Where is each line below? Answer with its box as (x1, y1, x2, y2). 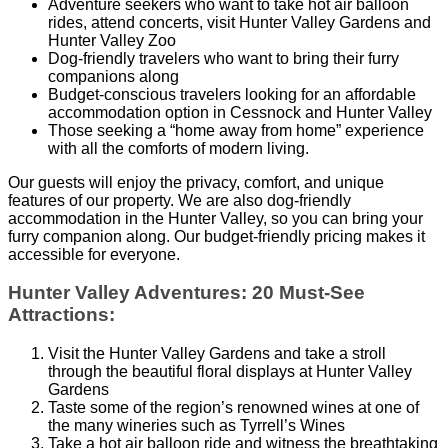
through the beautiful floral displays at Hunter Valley (48, 363, 412, 381)
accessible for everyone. (8, 245, 180, 263)
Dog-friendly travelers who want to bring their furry (48, 49, 399, 67)
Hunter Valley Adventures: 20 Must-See (8, 282, 365, 304)
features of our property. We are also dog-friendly (8, 191, 351, 209)
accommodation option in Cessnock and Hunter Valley (48, 103, 432, 121)
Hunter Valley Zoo (48, 31, 176, 49)
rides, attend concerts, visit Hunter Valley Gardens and (48, 13, 431, 31)
